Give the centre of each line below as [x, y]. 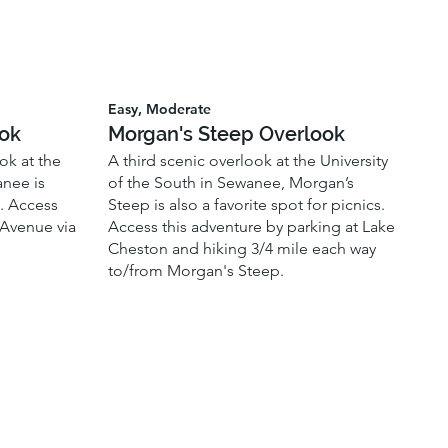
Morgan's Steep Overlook [227, 134]
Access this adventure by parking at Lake [252, 226]
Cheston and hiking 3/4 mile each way [242, 248]
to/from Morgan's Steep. [196, 270]
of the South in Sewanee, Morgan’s [231, 182]
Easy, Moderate [160, 108]
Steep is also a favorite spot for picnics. [247, 204]
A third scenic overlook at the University [248, 160]
